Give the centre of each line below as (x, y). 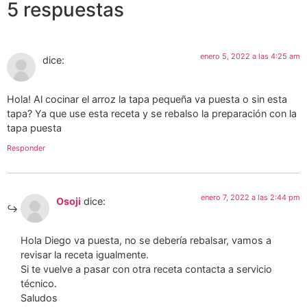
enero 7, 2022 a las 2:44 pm (250, 198)
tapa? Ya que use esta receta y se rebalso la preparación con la (152, 113)
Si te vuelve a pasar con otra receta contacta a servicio (146, 269)
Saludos (39, 297)
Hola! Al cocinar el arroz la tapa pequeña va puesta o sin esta (147, 99)
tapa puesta (34, 127)
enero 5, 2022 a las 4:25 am (250, 57)
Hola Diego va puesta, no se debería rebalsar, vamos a (146, 240)
